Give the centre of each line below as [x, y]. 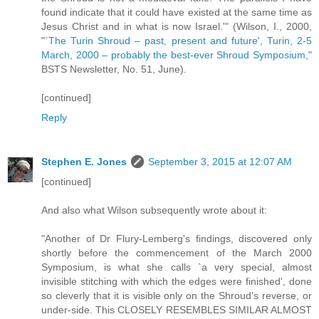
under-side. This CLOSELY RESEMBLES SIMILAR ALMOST [177, 309]
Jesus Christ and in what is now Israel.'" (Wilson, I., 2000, [177, 26]
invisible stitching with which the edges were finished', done [177, 281]
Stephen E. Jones [84, 161]
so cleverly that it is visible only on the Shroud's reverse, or [177, 295]
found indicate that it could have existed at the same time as [177, 12]
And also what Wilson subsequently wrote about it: [154, 210]
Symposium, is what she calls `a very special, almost [177, 267]
